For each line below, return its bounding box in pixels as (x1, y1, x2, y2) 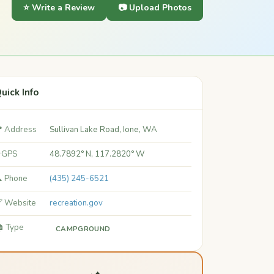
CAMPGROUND (56, 224, 111, 234)
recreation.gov (50, 198, 103, 209)
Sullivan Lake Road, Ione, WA (50, 124, 157, 135)
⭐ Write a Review (23, 2, 95, 13)
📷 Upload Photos (118, 2, 191, 13)
